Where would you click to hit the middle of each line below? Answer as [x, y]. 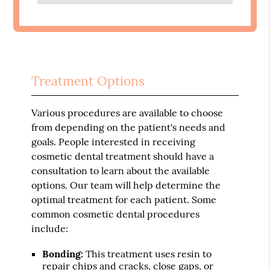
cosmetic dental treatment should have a [123, 156]
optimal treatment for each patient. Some [124, 200]
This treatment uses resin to [148, 254]
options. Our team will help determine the [126, 185]
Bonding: [63, 254]
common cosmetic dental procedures [116, 214]
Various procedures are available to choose [127, 113]
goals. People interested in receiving [114, 142]
